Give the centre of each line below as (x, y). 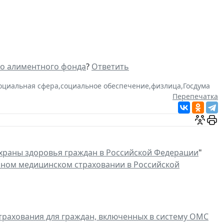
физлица (166, 85)
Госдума (196, 85)
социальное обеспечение (105, 85)
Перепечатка (195, 96)
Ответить (110, 66)
